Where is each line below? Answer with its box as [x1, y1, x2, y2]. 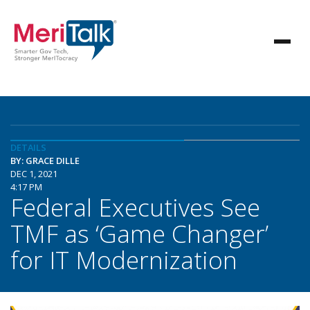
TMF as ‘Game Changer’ [10, 217, 268, 250]
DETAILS [10, 141, 46, 154]
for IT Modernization [10, 243, 237, 276]
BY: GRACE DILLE [10, 154, 80, 167]
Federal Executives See [10, 190, 260, 224]
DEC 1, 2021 [10, 167, 57, 180]
